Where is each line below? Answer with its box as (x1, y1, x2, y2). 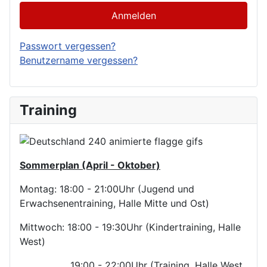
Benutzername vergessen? (20, 54, 138, 66)
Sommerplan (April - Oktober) (20, 159, 160, 172)
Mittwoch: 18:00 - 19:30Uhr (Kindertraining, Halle (20, 221, 241, 234)
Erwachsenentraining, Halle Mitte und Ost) (20, 197, 209, 210)
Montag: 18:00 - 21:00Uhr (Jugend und (20, 183, 194, 195)
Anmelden (111, 9, 156, 21)
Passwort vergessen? (20, 39, 116, 52)
